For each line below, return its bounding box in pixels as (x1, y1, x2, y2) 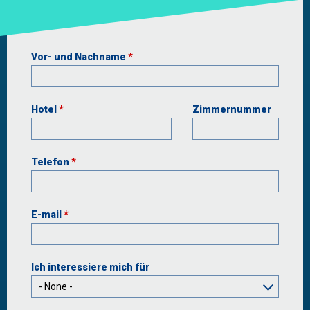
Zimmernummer (192, 104, 271, 115)
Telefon (31, 156, 71, 167)
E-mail (31, 209, 64, 220)
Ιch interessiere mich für (31, 262, 149, 273)
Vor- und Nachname (31, 51, 128, 62)
